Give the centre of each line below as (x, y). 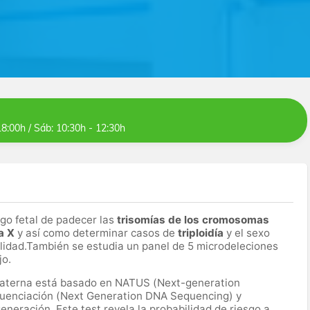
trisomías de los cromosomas (193, 220)
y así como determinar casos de (98, 233)
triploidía (202, 233)
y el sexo (248, 233)
